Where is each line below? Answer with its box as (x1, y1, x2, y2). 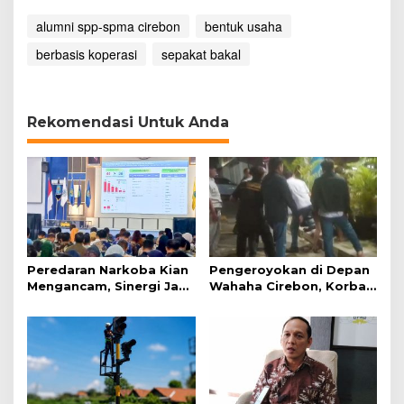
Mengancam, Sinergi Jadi (27, 278, 191, 293)
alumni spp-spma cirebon (36, 17, 180, 35)
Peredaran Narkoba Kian (27, 262, 188, 277)
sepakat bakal (161, 45, 241, 63)
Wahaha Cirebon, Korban (208, 278, 374, 293)
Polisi (208, 310, 245, 326)
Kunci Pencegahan (27, 294, 149, 309)
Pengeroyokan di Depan (208, 262, 370, 277)
